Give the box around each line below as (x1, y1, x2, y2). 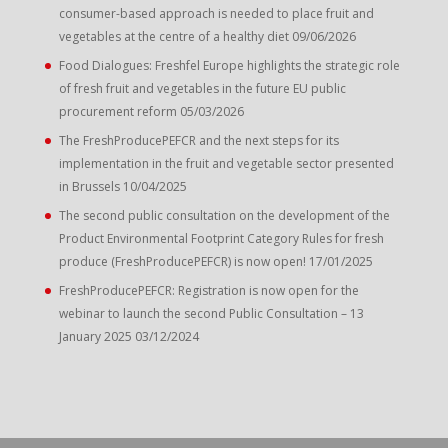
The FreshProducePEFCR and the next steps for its (58, 131, 339, 149)
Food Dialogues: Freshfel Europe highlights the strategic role (58, 56, 400, 74)
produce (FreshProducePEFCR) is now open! (58, 252, 306, 270)
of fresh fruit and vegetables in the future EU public (58, 79, 346, 97)
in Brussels (58, 177, 120, 195)
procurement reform (58, 102, 177, 120)
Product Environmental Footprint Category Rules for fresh (58, 229, 384, 247)
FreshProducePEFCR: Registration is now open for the (58, 281, 359, 299)
